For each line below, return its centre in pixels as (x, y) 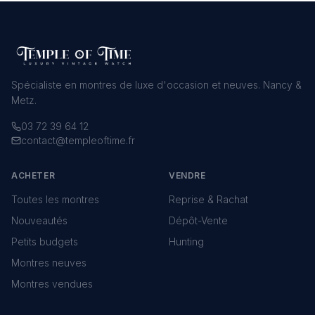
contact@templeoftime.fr (78, 140)
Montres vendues (52, 284)
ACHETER (33, 175)
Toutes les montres (55, 199)
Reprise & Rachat (208, 199)
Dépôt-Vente (198, 220)
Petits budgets (45, 242)
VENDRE (187, 175)
